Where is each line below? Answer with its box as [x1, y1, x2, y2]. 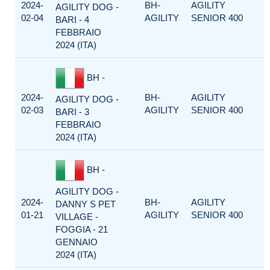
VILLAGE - [55, 212, 98, 222]
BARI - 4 [55, 14, 89, 25]
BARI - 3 [55, 107, 89, 117]
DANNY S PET [55, 199, 116, 209]
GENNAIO [55, 237, 98, 247]
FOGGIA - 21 [55, 224, 108, 234]
